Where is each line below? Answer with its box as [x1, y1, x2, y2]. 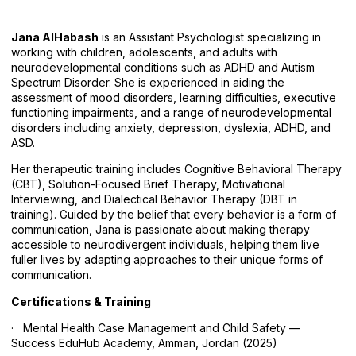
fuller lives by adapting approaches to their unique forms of [11, 253, 323, 267]
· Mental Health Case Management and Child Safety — [11, 321, 300, 335]
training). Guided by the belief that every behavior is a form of [11, 207, 336, 222]
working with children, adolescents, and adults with [11, 45, 277, 59]
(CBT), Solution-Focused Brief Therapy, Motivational [11, 177, 285, 192]
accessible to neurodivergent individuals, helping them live [11, 238, 319, 252]
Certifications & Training [11, 294, 151, 308]
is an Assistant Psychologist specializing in [99, 30, 321, 44]
